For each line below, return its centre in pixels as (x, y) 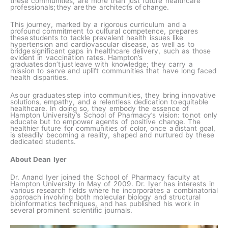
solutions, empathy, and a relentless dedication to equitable (109, 102)
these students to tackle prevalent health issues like (97, 38)
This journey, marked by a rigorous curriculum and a (98, 25)
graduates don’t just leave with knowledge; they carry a (102, 64)
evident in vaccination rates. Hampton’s (77, 58)
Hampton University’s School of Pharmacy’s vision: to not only (114, 115)
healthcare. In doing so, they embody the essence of (99, 109)
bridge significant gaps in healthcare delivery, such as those (110, 51)
